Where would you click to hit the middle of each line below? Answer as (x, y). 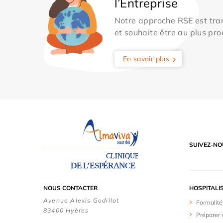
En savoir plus (146, 59)
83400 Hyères (66, 210)
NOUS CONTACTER (70, 188)
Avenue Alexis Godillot (81, 200)
